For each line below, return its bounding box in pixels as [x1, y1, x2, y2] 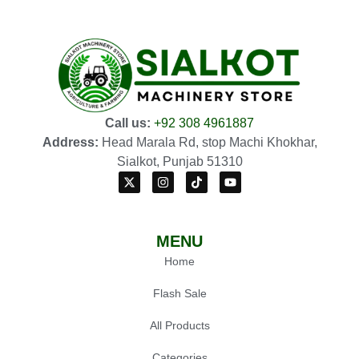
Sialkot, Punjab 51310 [116, 155, 243, 169]
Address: [42, 135, 99, 150]
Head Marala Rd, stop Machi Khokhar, [98, 135, 317, 150]
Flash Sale [152, 287, 207, 301]
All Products [149, 319, 210, 333]
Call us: [105, 116, 151, 131]
